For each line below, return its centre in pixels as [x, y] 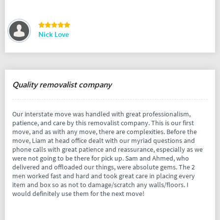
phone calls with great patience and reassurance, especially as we [108, 150]
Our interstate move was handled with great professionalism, [101, 114]
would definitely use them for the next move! [78, 194]
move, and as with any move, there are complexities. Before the [105, 132]
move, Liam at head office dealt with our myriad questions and [104, 141]
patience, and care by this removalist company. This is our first [103, 123]
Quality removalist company [62, 84]
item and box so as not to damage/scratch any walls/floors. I [100, 185]
